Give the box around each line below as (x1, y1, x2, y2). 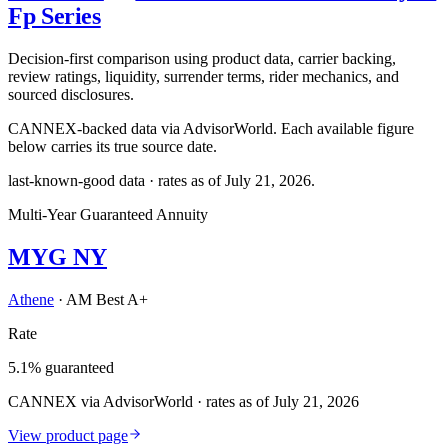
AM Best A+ (66, 290, 148, 308)
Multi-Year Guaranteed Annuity (8, 205, 208, 223)
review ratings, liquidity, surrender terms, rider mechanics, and (8, 67, 399, 85)
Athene (8, 290, 54, 308)
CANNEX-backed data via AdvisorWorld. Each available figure (8, 119, 414, 137)
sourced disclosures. (8, 85, 134, 103)
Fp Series (8, 2, 101, 29)
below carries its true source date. (8, 137, 217, 155)
